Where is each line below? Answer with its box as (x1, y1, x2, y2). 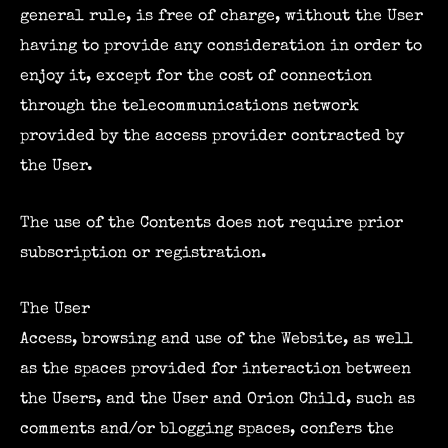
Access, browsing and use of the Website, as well (20, 330, 413, 348)
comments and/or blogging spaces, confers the (20, 420, 394, 438)
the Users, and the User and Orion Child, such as (20, 390, 415, 408)
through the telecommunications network (20, 98, 359, 116)
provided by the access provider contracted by (20, 128, 404, 146)
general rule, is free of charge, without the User (20, 8, 423, 26)
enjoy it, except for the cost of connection (20, 68, 372, 86)
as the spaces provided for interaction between (20, 360, 411, 378)
